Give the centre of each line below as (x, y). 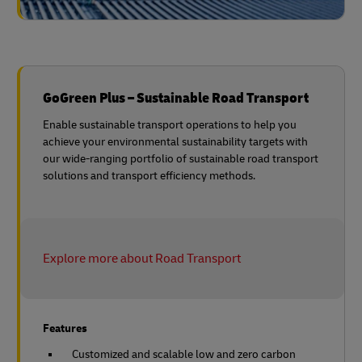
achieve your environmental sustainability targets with (175, 142)
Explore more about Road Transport (142, 259)
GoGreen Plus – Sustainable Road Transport (176, 99)
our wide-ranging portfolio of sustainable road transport (181, 159)
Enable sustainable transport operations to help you (170, 125)
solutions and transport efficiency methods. (149, 176)
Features (65, 329)
